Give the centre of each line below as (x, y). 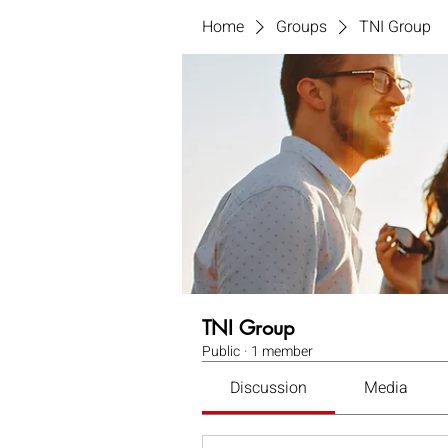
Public (221, 351)
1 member (282, 351)
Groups (301, 27)
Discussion (269, 388)
